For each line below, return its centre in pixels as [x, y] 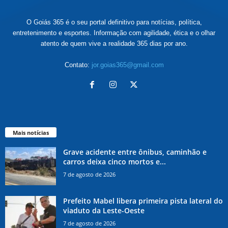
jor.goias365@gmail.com [127, 65]
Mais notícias [31, 132]
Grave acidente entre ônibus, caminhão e [135, 152]
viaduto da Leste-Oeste [104, 210]
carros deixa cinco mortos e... [115, 161]
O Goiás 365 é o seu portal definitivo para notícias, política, [114, 22]
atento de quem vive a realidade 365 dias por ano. [114, 44]
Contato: [78, 65]
